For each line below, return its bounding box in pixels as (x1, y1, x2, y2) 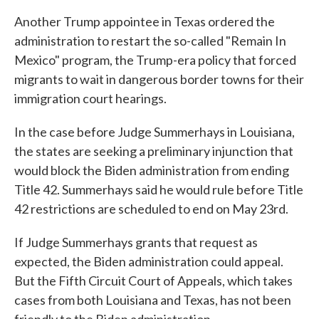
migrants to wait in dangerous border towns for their (14, 71, 304, 87)
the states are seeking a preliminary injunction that (14, 143, 293, 159)
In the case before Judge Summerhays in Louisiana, (14, 124, 295, 140)
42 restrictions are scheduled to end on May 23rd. (14, 201, 288, 216)
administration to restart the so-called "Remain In (14, 33, 286, 48)
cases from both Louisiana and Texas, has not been (14, 292, 291, 308)
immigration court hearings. (14, 90, 167, 106)
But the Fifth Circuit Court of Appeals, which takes (14, 273, 293, 288)
